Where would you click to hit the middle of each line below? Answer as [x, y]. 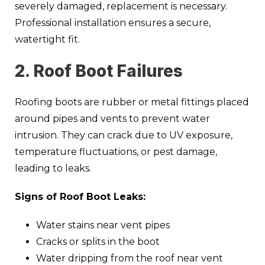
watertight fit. [47, 39]
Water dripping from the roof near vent [130, 258]
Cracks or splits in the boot [98, 241]
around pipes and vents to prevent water [112, 118]
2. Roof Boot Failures [99, 71]
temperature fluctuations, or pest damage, [116, 151]
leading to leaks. [53, 168]
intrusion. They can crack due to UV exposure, [124, 135]
